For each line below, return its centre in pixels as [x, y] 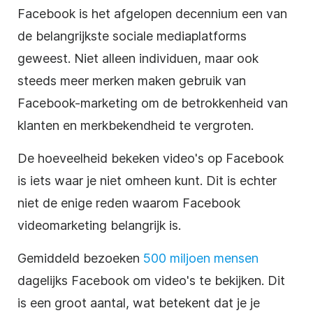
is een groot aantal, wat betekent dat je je [139, 303]
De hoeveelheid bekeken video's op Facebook [151, 158]
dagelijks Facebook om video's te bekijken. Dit [151, 280]
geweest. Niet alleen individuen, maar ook [138, 58]
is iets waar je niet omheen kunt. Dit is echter [147, 180]
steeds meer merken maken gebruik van [132, 80]
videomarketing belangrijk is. [99, 225]
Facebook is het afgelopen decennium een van [152, 13]
